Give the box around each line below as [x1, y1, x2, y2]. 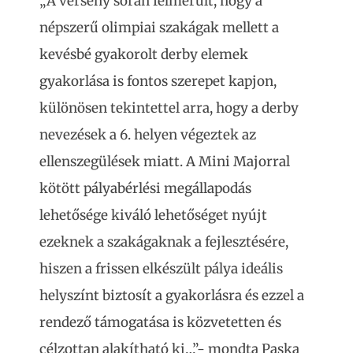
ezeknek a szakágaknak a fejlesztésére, [39, 232, 288, 251]
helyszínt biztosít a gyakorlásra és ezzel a [39, 286, 304, 304]
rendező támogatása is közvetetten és [39, 313, 281, 331]
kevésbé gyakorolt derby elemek [39, 45, 248, 63]
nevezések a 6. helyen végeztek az [39, 125, 256, 143]
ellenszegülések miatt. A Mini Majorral [39, 152, 290, 170]
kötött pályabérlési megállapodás [39, 179, 251, 197]
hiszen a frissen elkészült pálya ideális [39, 259, 283, 277]
